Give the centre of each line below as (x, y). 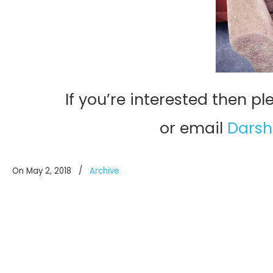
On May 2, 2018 (43, 171)
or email (193, 128)
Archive (105, 171)
